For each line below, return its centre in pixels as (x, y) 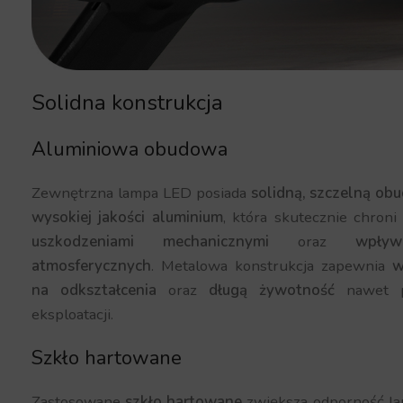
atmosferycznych (92, 266)
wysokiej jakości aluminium (127, 218)
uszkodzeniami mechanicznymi (151, 242)
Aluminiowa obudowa (130, 150)
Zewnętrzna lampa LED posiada (141, 193)
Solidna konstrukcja (128, 103)
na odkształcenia (94, 291)
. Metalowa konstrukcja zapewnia (272, 266)
